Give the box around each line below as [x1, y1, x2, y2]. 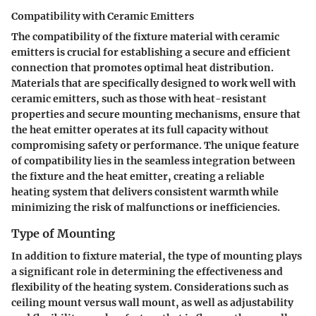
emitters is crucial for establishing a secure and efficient [11, 46, 291, 59]
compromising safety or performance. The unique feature [11, 139, 299, 152]
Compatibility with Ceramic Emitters [11, 10, 194, 23]
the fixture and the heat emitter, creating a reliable [11, 170, 265, 183]
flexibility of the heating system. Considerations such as [11, 281, 288, 294]
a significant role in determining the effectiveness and [11, 265, 283, 279]
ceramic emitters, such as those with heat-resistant [11, 92, 267, 106]
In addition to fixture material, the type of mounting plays [11, 250, 302, 263]
